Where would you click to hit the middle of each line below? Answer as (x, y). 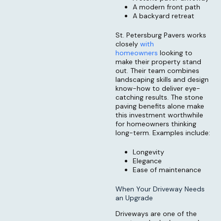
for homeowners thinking (156, 124)
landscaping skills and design (162, 80)
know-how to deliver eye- (158, 89)
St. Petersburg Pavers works (161, 35)
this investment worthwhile (159, 115)
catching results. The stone (159, 97)
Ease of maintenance (167, 170)
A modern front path (166, 7)
